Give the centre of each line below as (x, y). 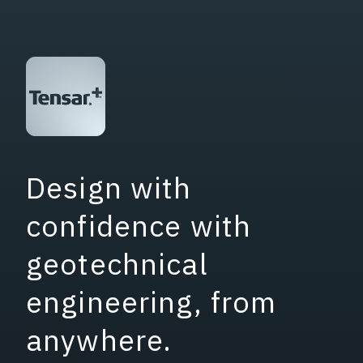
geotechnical (117, 263)
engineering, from (152, 301)
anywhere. (99, 340)
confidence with (139, 225)
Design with (109, 187)
